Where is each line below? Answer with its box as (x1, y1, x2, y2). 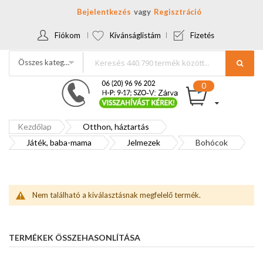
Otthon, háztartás (83, 122, 149, 131)
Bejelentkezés (76, 7, 131, 16)
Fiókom (55, 31, 80, 40)
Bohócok (195, 137, 228, 147)
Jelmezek (127, 137, 160, 147)
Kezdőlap (18, 122, 52, 131)
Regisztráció (153, 7, 201, 16)
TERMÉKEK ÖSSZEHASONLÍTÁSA (9, 232, 140, 242)
